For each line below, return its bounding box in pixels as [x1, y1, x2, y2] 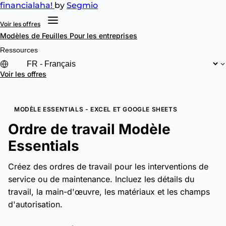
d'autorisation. [8, 199, 63, 209]
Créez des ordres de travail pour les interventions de [8, 161, 208, 172]
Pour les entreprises [70, 31, 137, 40]
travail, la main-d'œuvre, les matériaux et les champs [8, 187, 210, 197]
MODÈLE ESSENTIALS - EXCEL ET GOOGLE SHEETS [14, 105, 178, 113]
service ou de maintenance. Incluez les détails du [8, 174, 194, 184]
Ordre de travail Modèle [8, 121, 171, 138]
